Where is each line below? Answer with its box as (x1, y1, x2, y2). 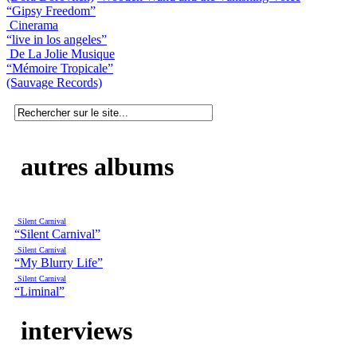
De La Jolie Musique (10, 46, 115, 61)
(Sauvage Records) (6, 75, 102, 89)
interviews (14, 316, 132, 345)
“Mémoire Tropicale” (6, 61, 113, 75)
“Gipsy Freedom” (6, 3, 96, 18)
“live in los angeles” (6, 32, 107, 46)
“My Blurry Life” (14, 256, 103, 270)
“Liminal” (14, 284, 65, 299)
